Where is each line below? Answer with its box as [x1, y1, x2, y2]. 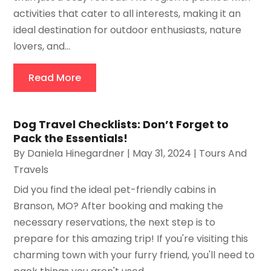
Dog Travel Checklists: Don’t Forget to [13, 117, 229, 132]
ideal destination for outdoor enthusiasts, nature [13, 23, 242, 38]
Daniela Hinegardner [27, 146, 125, 161]
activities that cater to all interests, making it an [13, 7, 241, 21]
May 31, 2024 [132, 146, 192, 161]
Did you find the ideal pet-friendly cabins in [13, 183, 217, 197]
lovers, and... [13, 39, 71, 54]
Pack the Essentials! [13, 131, 128, 146]
